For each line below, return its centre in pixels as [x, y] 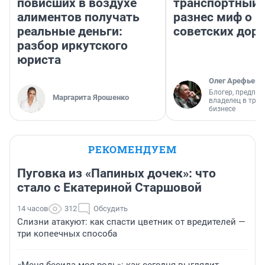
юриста [39, 60]
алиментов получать [78, 17]
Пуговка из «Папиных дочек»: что [117, 174]
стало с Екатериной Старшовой [109, 188]
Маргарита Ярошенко [91, 98]
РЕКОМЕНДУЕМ [132, 150]
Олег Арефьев [234, 81]
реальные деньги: [70, 32]
